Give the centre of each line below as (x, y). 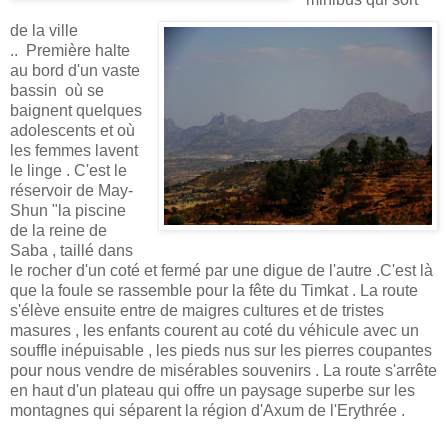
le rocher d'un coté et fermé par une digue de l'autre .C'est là (221, 271)
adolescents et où (72, 131)
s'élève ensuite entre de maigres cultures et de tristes (197, 311)
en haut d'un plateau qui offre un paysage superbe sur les (212, 391)
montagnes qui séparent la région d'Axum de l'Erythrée (205, 411)
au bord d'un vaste (75, 71)
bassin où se (57, 91)
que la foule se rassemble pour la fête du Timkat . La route (214, 291)
